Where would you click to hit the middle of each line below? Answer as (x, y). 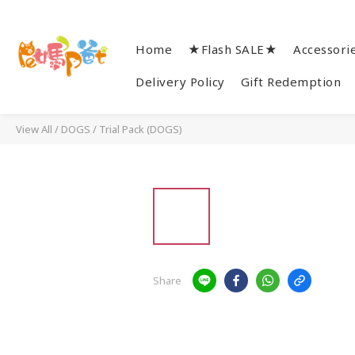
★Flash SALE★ (233, 49)
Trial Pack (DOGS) (141, 129)
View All (34, 129)
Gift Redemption (290, 82)
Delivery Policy (180, 82)
